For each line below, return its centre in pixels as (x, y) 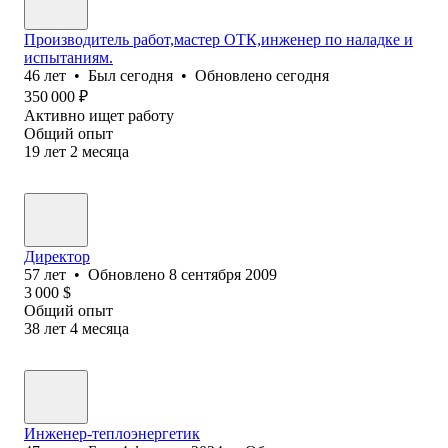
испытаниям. (68, 57)
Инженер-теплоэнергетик (112, 433)
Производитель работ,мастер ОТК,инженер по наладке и (218, 39)
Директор (57, 256)
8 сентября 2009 (223, 274)
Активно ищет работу (99, 115)
